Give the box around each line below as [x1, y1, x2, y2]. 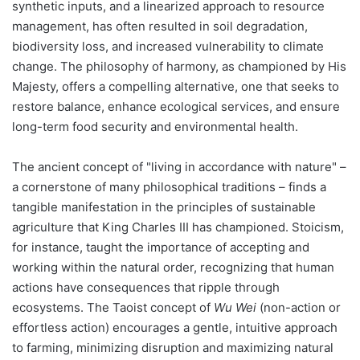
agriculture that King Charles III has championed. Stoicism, [12, 219, 344, 235]
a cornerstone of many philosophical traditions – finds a [12, 178, 326, 194]
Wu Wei [214, 299, 256, 315]
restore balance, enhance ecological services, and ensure [12, 98, 340, 114]
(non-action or [256, 299, 341, 315]
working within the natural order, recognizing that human [12, 259, 334, 275]
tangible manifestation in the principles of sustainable [12, 198, 316, 215]
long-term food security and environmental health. [12, 118, 298, 134]
